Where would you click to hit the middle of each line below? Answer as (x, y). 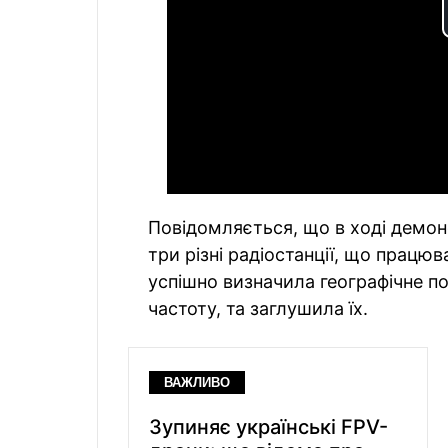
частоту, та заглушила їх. (258, 308)
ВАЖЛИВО (197, 383)
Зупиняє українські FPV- (268, 426)
